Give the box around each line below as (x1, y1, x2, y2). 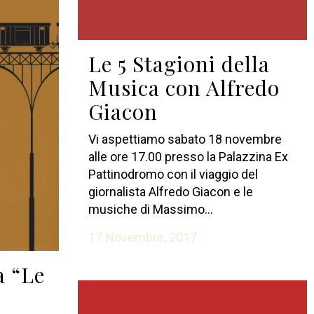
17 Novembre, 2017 (88, 229, 197, 245)
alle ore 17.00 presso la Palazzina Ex (88, 149, 288, 164)
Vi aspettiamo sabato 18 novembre (88, 131, 282, 146)
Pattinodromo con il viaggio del (88, 166, 258, 182)
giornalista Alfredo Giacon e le (88, 184, 253, 199)
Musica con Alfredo (88, 73, 280, 102)
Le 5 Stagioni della (88, 49, 270, 78)
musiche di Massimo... (88, 201, 213, 217)
